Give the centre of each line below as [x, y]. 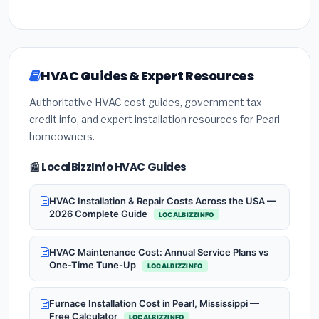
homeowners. [62, 137]
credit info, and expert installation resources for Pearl [155, 120]
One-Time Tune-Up [94, 265]
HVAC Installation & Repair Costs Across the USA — [163, 200]
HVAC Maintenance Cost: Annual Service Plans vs [159, 252]
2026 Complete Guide [99, 213]
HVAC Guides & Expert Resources [147, 76]
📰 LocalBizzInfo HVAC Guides [108, 167]
